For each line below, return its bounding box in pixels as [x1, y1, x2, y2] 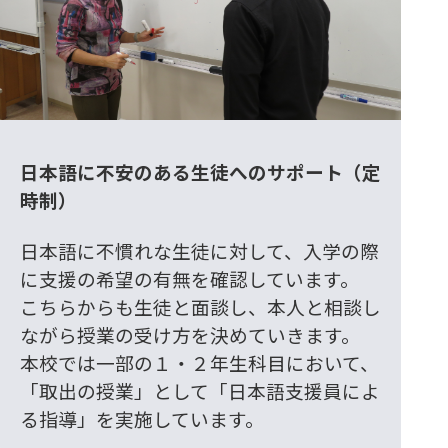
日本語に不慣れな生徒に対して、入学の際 [19, 237, 379, 265]
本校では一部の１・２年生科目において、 [19, 349, 379, 377]
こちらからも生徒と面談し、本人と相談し [19, 293, 381, 321]
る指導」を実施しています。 [19, 405, 264, 433]
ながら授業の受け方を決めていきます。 [19, 321, 360, 349]
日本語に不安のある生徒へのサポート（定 [19, 158, 381, 186]
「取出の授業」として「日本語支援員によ [19, 377, 380, 405]
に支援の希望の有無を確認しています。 [19, 265, 359, 293]
